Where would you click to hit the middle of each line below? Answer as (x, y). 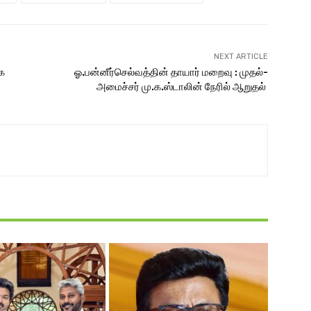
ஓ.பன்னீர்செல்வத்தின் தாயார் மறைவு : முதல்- (171, 72)
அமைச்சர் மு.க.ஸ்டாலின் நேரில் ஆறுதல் (182, 86)
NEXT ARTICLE (241, 56)
